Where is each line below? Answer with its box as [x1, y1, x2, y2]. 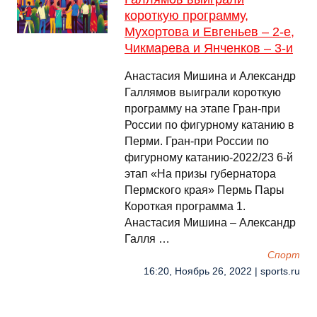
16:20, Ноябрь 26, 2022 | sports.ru [144, 266, 300, 277]
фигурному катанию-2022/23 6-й [125, 151, 293, 163]
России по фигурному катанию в [125, 119, 294, 131]
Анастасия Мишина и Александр [125, 70, 296, 82]
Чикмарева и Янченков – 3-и [125, 41, 293, 55]
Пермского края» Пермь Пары [125, 184, 284, 196]
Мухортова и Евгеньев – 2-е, [125, 25, 294, 39]
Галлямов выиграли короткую [125, 86, 281, 98]
